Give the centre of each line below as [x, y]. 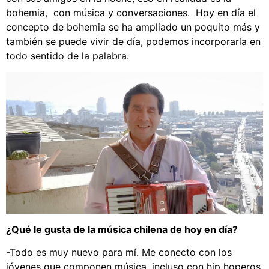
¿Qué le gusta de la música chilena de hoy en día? [123, 230]
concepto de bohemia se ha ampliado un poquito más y [133, 27]
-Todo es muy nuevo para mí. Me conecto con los [119, 252]
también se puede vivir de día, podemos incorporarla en [133, 42]
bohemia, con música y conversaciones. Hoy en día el [131, 13]
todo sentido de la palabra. [68, 56]
